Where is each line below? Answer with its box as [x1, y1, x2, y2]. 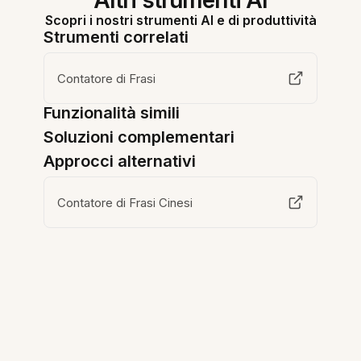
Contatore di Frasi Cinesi [57, 194, 193, 210]
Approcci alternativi [44, 151, 197, 171]
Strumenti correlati [44, 27, 189, 47]
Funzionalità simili [44, 103, 180, 122]
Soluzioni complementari [44, 127, 235, 147]
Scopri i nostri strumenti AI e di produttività [44, 12, 317, 28]
